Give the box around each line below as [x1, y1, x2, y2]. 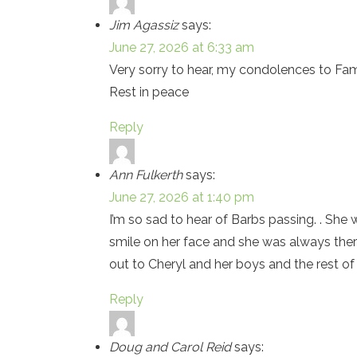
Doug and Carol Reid [109, 339, 231, 355]
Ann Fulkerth [109, 167, 182, 182]
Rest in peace [109, 84, 189, 100]
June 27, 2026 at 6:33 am [109, 40, 254, 55]
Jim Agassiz [109, 18, 178, 33]
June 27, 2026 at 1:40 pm [109, 190, 254, 205]
